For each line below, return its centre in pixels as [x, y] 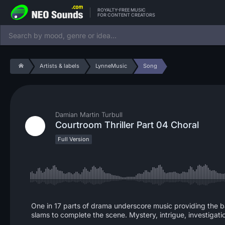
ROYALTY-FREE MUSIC [122, 10]
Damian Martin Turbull [89, 115]
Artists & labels [59, 66]
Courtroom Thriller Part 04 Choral [127, 125]
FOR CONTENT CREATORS [126, 15]
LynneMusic [111, 66]
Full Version [74, 139]
